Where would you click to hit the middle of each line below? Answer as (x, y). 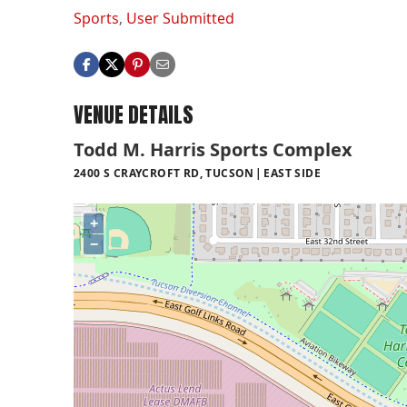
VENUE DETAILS (134, 114)
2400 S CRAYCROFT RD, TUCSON (164, 174)
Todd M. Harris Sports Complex (213, 150)
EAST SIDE (292, 174)
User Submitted (180, 18)
